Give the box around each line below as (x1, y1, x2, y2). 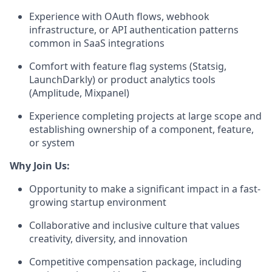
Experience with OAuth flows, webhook (29, 10, 209, 23)
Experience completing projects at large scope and (29, 109, 262, 123)
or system (29, 136, 75, 149)
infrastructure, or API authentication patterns (29, 23, 239, 36)
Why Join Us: (10, 159, 70, 172)
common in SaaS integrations (29, 36, 165, 50)
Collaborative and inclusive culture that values (29, 219, 240, 232)
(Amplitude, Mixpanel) (29, 86, 129, 100)
